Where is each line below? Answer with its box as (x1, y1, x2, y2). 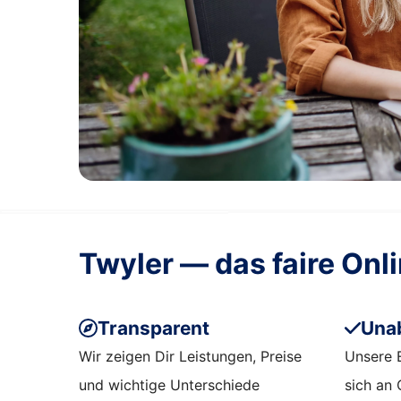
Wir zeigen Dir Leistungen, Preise (79, 346, 302, 365)
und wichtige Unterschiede (79, 375, 260, 394)
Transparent (97, 316, 209, 339)
